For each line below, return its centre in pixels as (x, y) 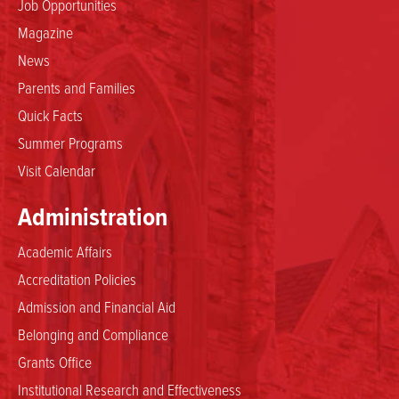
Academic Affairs (65, 251)
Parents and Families (77, 87)
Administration (93, 216)
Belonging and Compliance (93, 334)
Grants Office (55, 361)
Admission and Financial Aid (97, 306)
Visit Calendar (57, 170)
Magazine (45, 32)
